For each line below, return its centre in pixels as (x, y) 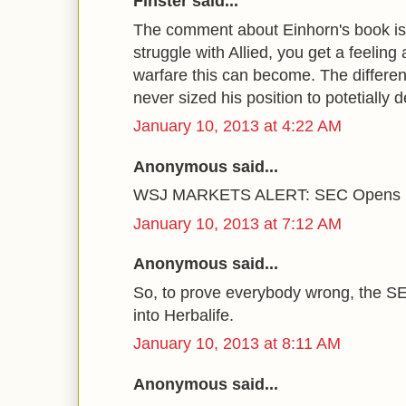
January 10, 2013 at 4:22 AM (237, 126)
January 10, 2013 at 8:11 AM (237, 343)
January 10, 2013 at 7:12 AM (237, 223)
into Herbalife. (184, 315)
